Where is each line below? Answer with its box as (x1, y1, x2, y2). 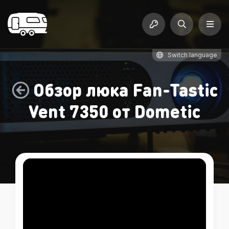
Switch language (168, 51, 217, 59)
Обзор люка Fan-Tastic (33, 79, 218, 101)
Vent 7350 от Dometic (29, 100, 200, 122)
